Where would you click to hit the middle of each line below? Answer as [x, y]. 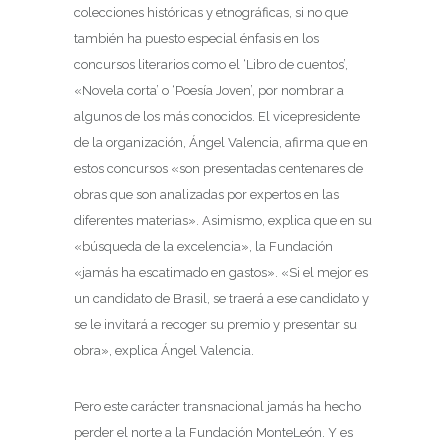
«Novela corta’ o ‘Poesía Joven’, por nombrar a [209, 90]
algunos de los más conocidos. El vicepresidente [217, 116]
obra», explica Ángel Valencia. [164, 350]
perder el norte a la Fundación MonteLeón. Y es [213, 432]
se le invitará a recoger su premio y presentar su [215, 324]
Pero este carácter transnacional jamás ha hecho [217, 406]
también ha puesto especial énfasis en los [196, 38]
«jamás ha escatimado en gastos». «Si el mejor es [221, 272]
